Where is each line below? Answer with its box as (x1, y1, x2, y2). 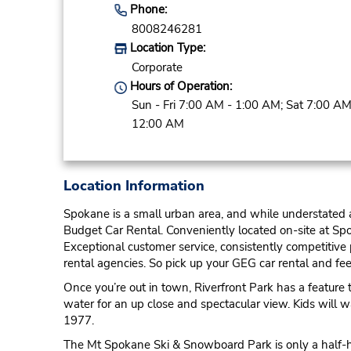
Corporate (131, 60, 183, 76)
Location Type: (126, 40, 205, 56)
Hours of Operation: (126, 78, 232, 95)
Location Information (63, 176, 204, 196)
